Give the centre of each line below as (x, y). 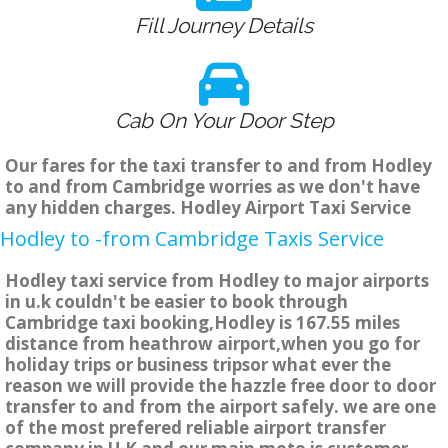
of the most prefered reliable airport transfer (195, 428)
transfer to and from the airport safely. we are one (220, 407)
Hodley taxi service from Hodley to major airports (217, 281)
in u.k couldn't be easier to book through (176, 302)
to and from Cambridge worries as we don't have (212, 187)
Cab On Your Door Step (224, 121)
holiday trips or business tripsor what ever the (198, 365)
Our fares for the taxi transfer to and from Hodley (218, 166)
